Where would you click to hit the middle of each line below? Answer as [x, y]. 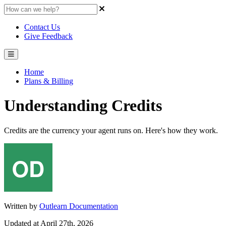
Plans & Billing [49, 81]
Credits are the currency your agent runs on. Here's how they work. [111, 130]
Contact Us [42, 27]
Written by [22, 206]
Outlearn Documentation [79, 206]
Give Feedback [48, 36]
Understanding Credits [83, 106]
